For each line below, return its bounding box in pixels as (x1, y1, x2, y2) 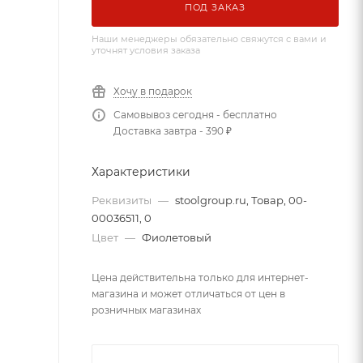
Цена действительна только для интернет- (92, 271, 309, 284)
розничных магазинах (92, 304, 201, 316)
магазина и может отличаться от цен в (92, 288, 285, 300)
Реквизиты (92, 194, 154, 207)
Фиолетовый (142, 231, 211, 244)
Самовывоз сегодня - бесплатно (113, 109, 277, 121)
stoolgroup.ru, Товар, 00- (175, 194, 307, 207)
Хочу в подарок (113, 85, 192, 97)
